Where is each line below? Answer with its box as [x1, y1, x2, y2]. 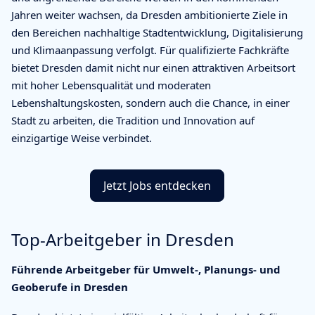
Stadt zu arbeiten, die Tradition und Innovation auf [11, 112, 255, 127]
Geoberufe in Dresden [11, 279, 128, 294]
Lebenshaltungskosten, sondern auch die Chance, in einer [11, 95, 290, 110]
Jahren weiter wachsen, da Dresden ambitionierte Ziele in [11, 7, 288, 22]
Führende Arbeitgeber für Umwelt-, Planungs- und [11, 262, 281, 276]
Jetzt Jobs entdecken [103, 177, 211, 193]
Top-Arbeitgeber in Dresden [11, 227, 234, 251]
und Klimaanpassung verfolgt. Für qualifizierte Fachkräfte [11, 42, 289, 57]
